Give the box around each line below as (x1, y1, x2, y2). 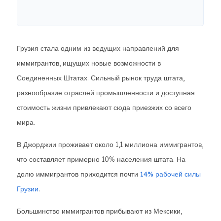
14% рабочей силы (140, 170, 201, 179)
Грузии (17, 184, 38, 193)
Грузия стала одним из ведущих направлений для (17, 44, 179, 53)
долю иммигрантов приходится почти (17, 170, 140, 179)
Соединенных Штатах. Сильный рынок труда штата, (17, 74, 184, 82)
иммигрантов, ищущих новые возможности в (17, 59, 161, 68)
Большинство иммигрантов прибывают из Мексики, (17, 207, 182, 216)
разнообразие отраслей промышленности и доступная (17, 88, 195, 97)
